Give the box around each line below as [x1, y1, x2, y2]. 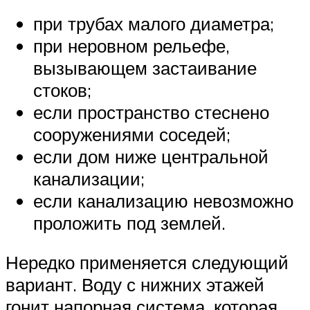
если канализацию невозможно [33, 189, 293, 212]
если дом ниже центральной [33, 145, 268, 167]
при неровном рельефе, [33, 34, 230, 57]
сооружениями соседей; [33, 122, 230, 145]
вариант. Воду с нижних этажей [6, 273, 264, 296]
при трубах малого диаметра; [33, 12, 274, 35]
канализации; [33, 167, 145, 190]
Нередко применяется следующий [6, 251, 289, 274]
